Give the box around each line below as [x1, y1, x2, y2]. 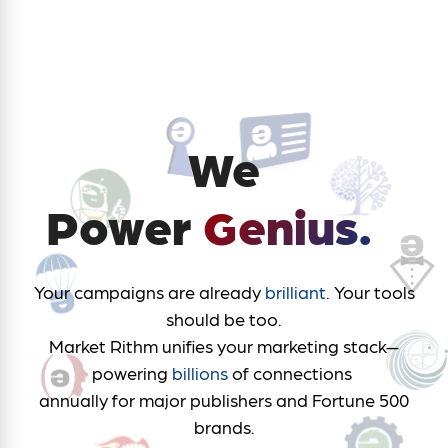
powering [92, 362, 172, 384]
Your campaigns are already [33, 281, 265, 303]
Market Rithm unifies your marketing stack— [49, 335, 399, 357]
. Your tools [325, 281, 415, 303]
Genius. [202, 195, 372, 255]
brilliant [264, 281, 326, 303]
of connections [228, 362, 356, 384]
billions [172, 362, 228, 384]
